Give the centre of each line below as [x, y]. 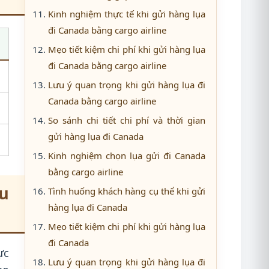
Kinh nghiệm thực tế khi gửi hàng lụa [127, 14]
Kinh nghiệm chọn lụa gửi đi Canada [127, 156]
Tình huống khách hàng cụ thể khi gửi [127, 191]
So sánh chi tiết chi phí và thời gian [127, 120]
